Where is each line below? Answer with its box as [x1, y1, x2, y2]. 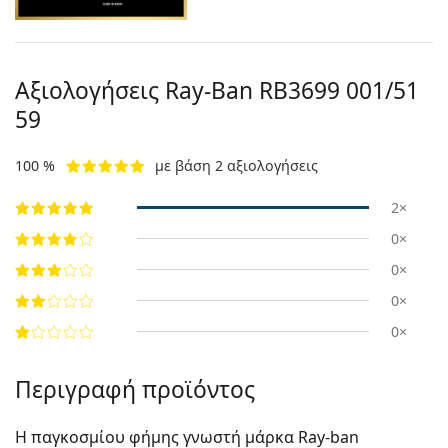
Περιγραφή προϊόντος [15, 373, 255, 405]
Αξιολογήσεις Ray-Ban [15, 74, 259, 106]
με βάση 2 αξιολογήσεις [155, 155, 318, 175]
